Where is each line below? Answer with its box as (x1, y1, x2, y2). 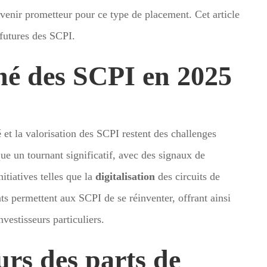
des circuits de (155, 170, 220, 182)
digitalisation (95, 170, 155, 182)
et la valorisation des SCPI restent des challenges (1, 127, 216, 139)
